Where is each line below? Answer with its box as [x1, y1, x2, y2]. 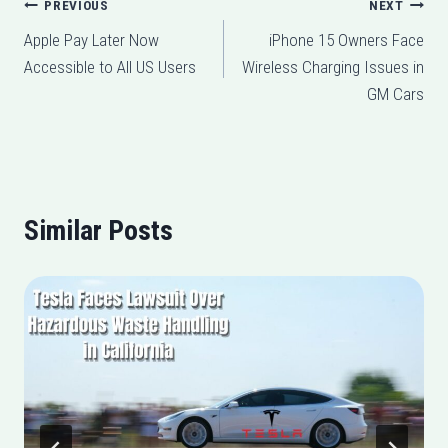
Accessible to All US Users [24, 56, 196, 77]
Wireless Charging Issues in [242, 56, 424, 77]
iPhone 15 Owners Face [269, 29, 424, 50]
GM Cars [367, 83, 424, 104]
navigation [23, 36, 139, 70]
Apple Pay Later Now [24, 29, 159, 50]
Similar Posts [24, 213, 173, 247]
